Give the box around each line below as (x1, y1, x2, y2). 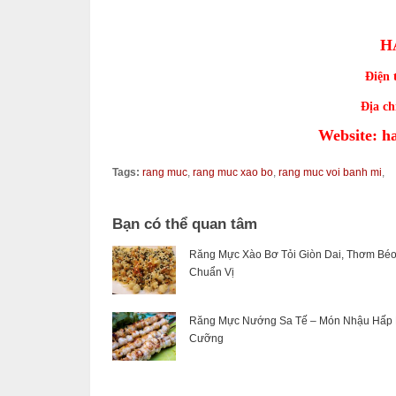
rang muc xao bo (193, 166, 273, 179)
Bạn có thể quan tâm (112, 216, 257, 232)
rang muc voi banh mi (278, 166, 382, 179)
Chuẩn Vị (188, 266, 234, 278)
